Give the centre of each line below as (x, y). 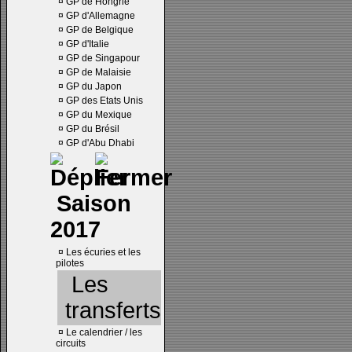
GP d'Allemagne (101, 16)
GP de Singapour (103, 58)
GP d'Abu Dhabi (100, 143)
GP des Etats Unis (104, 101)
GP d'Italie (88, 44)
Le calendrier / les (104, 332)
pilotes (70, 263)
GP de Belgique (100, 30)
